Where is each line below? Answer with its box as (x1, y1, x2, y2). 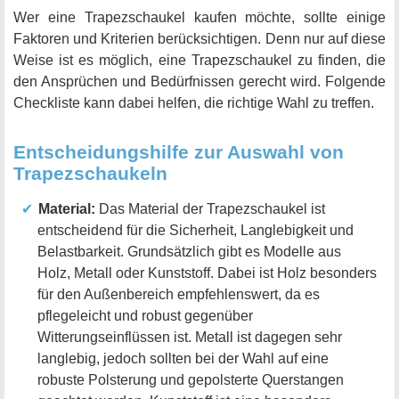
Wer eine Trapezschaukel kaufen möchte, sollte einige (13, 10, 386, 26)
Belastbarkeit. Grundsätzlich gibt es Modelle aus (37, 244, 341, 260)
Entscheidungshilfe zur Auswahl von (13, 142, 344, 163)
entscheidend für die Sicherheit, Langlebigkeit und (37, 223, 354, 239)
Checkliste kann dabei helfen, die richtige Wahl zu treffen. (13, 95, 374, 111)
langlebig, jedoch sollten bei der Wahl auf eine (37, 351, 329, 367)
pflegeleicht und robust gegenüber (37, 308, 253, 324)
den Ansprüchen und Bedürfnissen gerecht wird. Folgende (13, 74, 386, 90)
